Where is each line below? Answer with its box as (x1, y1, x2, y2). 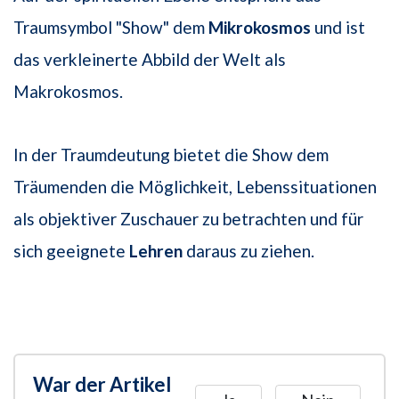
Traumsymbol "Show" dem (13, 17, 208, 38)
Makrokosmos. (13, 81, 123, 102)
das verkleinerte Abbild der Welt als (13, 49, 286, 70)
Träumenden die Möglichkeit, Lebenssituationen (13, 176, 377, 198)
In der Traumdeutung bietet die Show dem (13, 144, 329, 166)
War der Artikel (33, 372, 171, 397)
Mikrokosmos (208, 17, 311, 38)
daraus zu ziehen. (183, 240, 314, 262)
